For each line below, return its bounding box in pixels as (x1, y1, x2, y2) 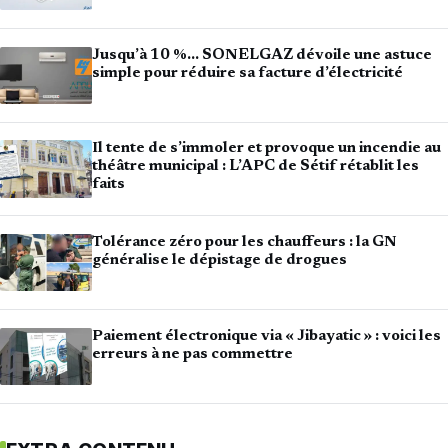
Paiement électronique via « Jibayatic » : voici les (92, 328, 441, 344)
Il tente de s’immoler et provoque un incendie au (92, 141, 441, 157)
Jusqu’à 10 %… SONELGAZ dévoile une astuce (92, 47, 432, 63)
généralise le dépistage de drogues (92, 252, 347, 268)
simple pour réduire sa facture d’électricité (92, 65, 403, 81)
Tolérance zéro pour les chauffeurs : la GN (92, 234, 397, 250)
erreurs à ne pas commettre (92, 346, 293, 362)
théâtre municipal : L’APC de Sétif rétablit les (92, 159, 419, 175)
